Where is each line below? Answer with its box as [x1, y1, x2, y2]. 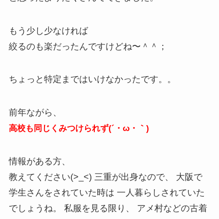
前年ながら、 [8, 108, 62, 118]
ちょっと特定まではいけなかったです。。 [8, 74, 176, 85]
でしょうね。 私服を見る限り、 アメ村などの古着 [8, 203, 207, 214]
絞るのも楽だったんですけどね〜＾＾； [8, 41, 167, 51]
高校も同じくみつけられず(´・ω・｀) [8, 124, 149, 133]
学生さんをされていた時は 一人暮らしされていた [8, 188, 205, 198]
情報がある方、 [8, 156, 70, 167]
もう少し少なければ [8, 25, 88, 36]
